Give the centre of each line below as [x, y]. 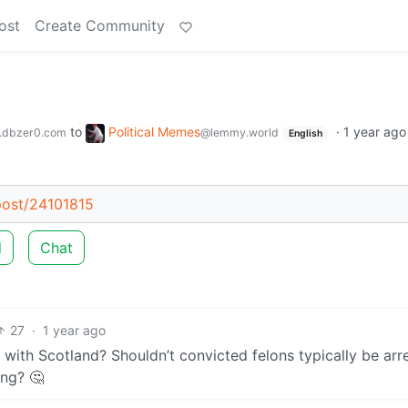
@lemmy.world [240, 133]
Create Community [100, 25]
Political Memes [154, 132]
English [305, 133]
